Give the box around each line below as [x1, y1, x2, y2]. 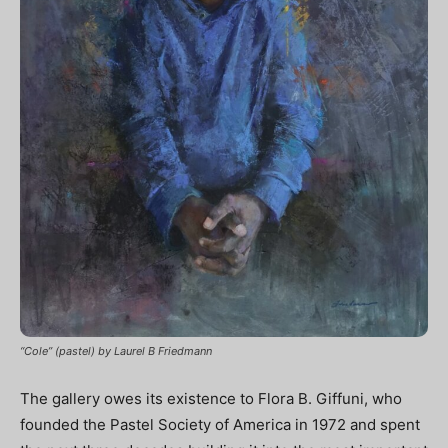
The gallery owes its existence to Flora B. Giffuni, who [20, 388, 402, 408]
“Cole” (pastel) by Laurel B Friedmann [20, 343, 212, 358]
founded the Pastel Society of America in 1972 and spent [20, 414, 420, 434]
